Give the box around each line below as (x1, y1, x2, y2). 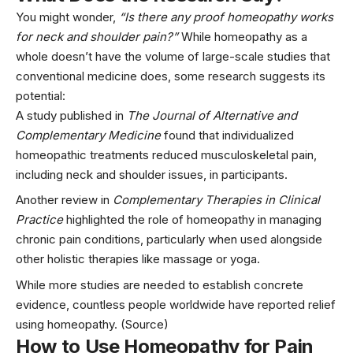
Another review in (16, 192, 113, 208)
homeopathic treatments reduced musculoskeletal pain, (16, 147, 317, 162)
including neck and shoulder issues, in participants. (16, 166, 288, 182)
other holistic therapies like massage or (16, 251, 227, 267)
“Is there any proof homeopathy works (119, 9, 333, 24)
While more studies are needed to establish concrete (16, 277, 303, 292)
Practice (16, 212, 63, 228)
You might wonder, (16, 9, 119, 24)
